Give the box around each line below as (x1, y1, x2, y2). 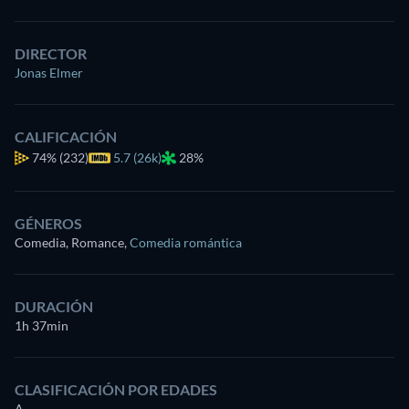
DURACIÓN (15, 297, 93, 315)
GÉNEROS (15, 214, 82, 232)
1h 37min (15, 317, 68, 333)
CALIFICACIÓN (15, 127, 117, 145)
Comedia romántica (130, 234, 242, 250)
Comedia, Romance (15, 234, 124, 250)
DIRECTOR (15, 44, 87, 62)
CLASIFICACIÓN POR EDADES (15, 380, 217, 398)
